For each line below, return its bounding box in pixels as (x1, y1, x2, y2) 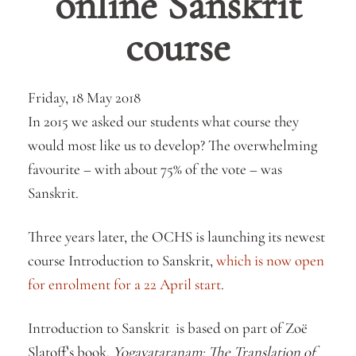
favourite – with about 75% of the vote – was (28, 160, 282, 178)
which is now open (216, 251, 324, 269)
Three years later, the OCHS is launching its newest (28, 227, 325, 246)
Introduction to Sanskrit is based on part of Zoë (28, 319, 308, 337)
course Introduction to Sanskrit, (28, 251, 216, 269)
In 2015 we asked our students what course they (28, 112, 299, 130)
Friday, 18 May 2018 (28, 88, 141, 106)
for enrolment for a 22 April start (28, 275, 221, 293)
